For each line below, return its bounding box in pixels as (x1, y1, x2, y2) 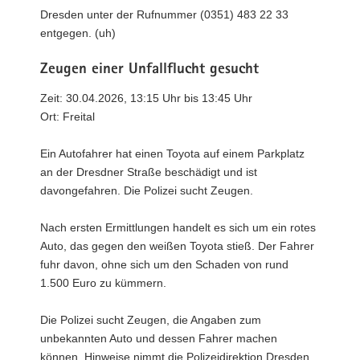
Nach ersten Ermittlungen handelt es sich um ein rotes (40, 220, 316, 234)
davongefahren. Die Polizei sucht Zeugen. (40, 183, 253, 197)
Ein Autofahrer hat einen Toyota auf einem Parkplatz (40, 146, 305, 160)
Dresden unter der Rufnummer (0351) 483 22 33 (40, 8, 288, 21)
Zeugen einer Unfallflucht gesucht (40, 63, 259, 78)
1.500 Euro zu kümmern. (40, 276, 166, 289)
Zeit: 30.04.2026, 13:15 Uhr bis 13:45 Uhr (40, 91, 252, 104)
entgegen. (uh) (40, 27, 116, 39)
